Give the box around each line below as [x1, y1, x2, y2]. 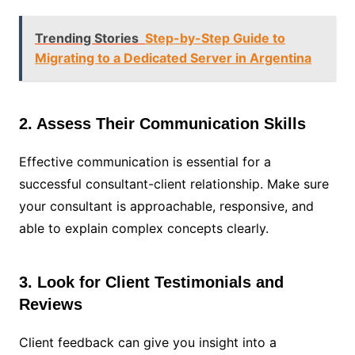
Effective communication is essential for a [18, 154, 271, 170]
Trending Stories [34, 30, 139, 47]
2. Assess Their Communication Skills [18, 115, 306, 133]
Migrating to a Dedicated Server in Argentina [34, 50, 311, 67]
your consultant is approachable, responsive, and [18, 198, 314, 215]
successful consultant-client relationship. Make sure [18, 176, 329, 193]
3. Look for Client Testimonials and [18, 273, 284, 292]
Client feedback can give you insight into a [18, 334, 277, 351]
